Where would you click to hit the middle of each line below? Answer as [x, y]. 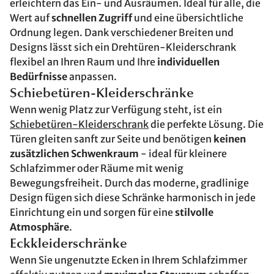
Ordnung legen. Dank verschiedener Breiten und [122, 32]
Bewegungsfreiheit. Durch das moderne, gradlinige [129, 183]
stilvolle [194, 212]
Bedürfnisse [39, 76]
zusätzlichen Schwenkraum [74, 154]
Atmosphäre [39, 227]
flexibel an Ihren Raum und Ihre [83, 62]
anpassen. [92, 76]
